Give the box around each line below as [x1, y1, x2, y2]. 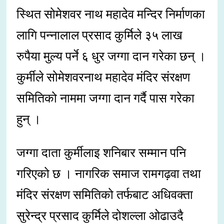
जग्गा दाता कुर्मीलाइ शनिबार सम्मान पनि [16, 145, 186, 160]
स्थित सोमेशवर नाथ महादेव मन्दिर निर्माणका [16, 7, 205, 22]
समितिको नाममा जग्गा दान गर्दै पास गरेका [16, 91, 195, 106]
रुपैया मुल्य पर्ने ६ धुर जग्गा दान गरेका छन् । [16, 49, 206, 64]
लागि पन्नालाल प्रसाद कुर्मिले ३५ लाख [16, 28, 183, 43]
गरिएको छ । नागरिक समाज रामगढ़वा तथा [16, 166, 201, 181]
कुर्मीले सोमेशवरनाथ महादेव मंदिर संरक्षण [16, 70, 190, 85]
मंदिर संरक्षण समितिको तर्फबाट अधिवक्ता [16, 187, 193, 202]
